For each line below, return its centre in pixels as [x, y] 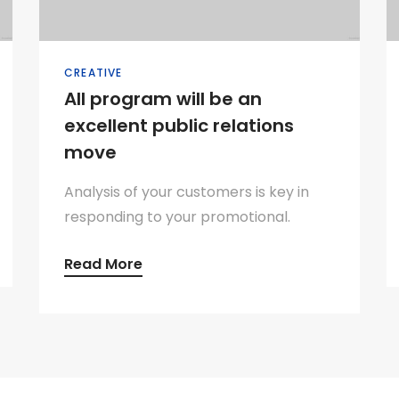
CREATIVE [94, 73]
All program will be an [163, 99]
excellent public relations [179, 126]
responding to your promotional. [177, 217]
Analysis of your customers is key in [187, 192]
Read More [103, 264]
